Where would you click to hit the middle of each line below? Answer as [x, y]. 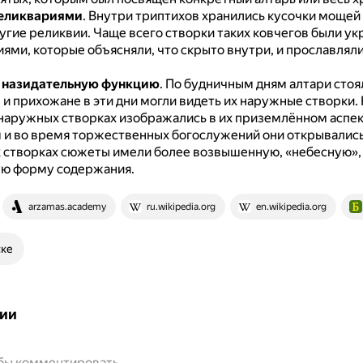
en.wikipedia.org [291, 207]
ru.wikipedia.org [181, 207]
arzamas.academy [67, 207]
